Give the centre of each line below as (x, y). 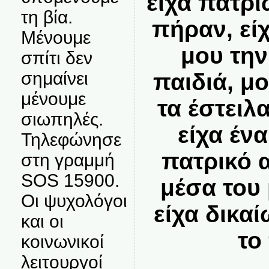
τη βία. (47, 17)
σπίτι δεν (56, 58)
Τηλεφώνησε (71, 140)
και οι (42, 221)
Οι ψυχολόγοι (74, 201)
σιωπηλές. (62, 119)
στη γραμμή (68, 160)
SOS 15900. (70, 180)
